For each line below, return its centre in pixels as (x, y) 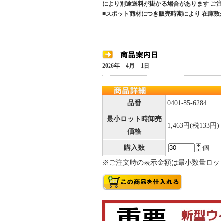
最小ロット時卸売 (134, 119)
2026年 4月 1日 (126, 66)
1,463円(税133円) (193, 126)
